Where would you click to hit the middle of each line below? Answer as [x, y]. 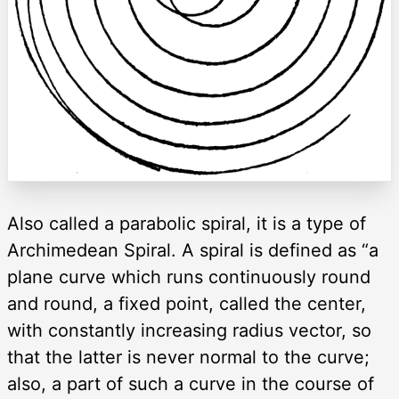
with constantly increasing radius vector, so [189, 331]
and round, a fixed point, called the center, [187, 304]
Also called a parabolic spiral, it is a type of [187, 224]
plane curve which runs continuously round [189, 277]
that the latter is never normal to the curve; [188, 358]
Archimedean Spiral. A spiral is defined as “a [193, 251]
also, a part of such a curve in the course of [191, 384]
